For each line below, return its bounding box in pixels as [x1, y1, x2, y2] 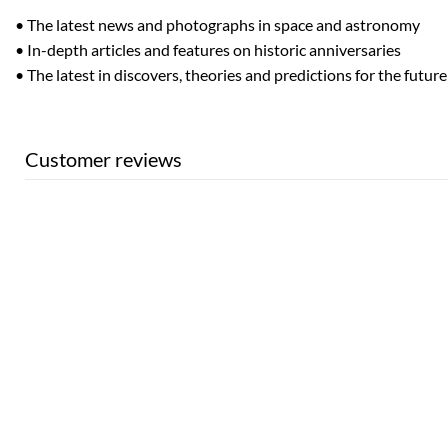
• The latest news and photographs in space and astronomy [15, 14, 420, 34]
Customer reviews [25, 147, 182, 172]
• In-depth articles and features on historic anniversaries [15, 39, 401, 59]
